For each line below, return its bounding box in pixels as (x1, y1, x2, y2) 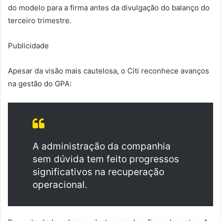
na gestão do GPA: (8, 78, 72, 88)
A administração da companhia (33, 140, 171, 152)
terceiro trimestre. (8, 15, 72, 25)
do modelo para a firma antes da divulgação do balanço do (8, 2, 210, 12)
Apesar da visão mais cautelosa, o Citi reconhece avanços (8, 66, 209, 75)
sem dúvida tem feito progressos (33, 153, 179, 165)
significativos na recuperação (33, 166, 164, 178)
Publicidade (8, 40, 49, 50)
